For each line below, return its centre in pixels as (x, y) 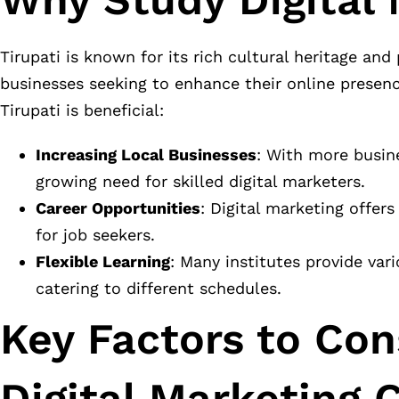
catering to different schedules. (159, 289)
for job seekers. (95, 235)
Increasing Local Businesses (146, 155)
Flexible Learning (103, 262)
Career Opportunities (118, 208)
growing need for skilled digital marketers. (200, 182)
